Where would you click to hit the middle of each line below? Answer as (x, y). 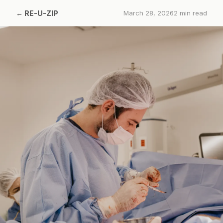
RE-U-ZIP (41, 13)
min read (192, 13)
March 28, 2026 (149, 13)
